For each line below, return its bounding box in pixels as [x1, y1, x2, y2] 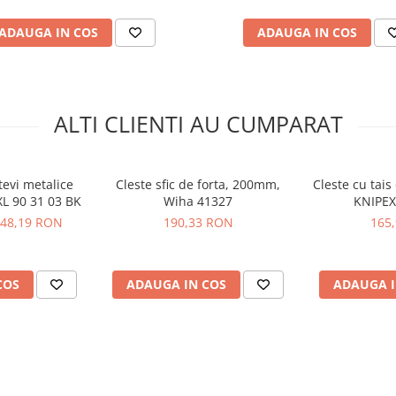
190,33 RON [163, 214, 233, 232]
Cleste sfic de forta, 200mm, [116, 176, 280, 194]
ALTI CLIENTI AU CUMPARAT [53, 109, 343, 140]
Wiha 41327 [164, 193, 232, 210]
